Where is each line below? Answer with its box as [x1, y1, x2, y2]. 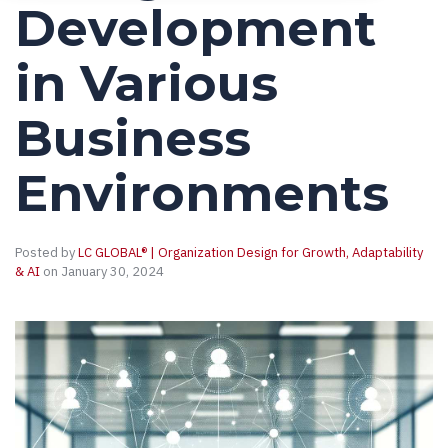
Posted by [15, 244, 75, 262]
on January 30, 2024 [40, 263, 164, 281]
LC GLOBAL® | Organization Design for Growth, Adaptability [78, 244, 423, 262]
